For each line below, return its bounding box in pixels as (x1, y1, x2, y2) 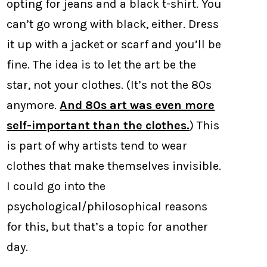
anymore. (7, 98, 60, 112)
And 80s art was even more (60, 98, 215, 112)
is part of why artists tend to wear (7, 138, 188, 153)
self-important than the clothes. (7, 118, 190, 132)
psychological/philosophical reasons (7, 199, 208, 213)
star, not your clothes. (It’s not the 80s (7, 77, 212, 92)
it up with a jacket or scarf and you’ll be (7, 37, 222, 51)
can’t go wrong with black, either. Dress (7, 17, 219, 31)
